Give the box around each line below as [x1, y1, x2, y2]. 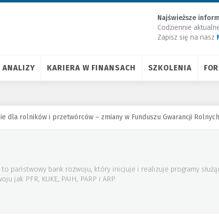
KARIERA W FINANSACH [47, 63, 136, 72]
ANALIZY [2, 63, 35, 72]
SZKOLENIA [148, 63, 192, 72]
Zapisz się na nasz [157, 33, 217, 42]
